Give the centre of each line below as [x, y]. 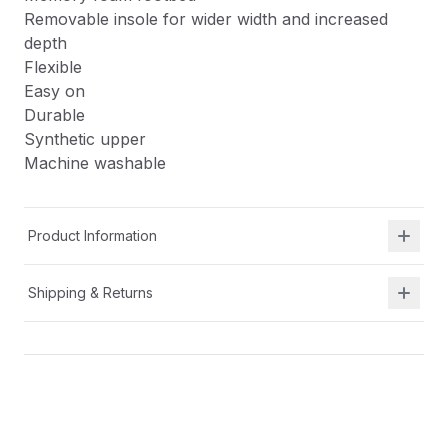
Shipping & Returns [90, 292]
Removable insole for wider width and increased [206, 19]
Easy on [54, 91]
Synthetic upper [85, 139]
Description [73, 400]
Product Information [92, 235]
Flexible [53, 67]
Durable [54, 115]
